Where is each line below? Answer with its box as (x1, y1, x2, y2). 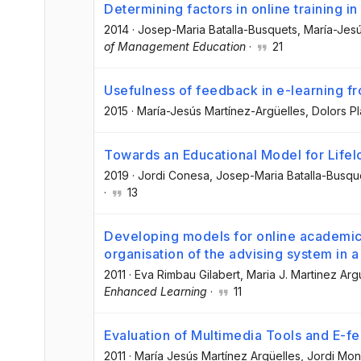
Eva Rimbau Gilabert (135, 268, 240, 282)
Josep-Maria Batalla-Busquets (138, 22, 297, 36)
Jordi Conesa (138, 168, 210, 183)
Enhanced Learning (104, 284, 207, 299)
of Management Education (104, 39, 246, 53)
